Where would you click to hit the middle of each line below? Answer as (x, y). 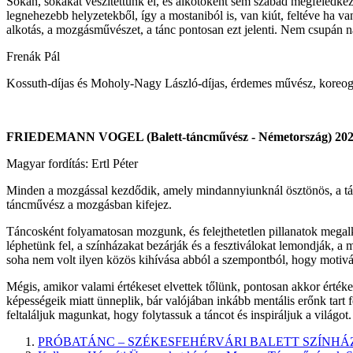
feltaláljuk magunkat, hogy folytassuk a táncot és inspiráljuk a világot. (179, 315)
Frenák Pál (33, 57)
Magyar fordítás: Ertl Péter (72, 164)
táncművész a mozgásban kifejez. (89, 205)
